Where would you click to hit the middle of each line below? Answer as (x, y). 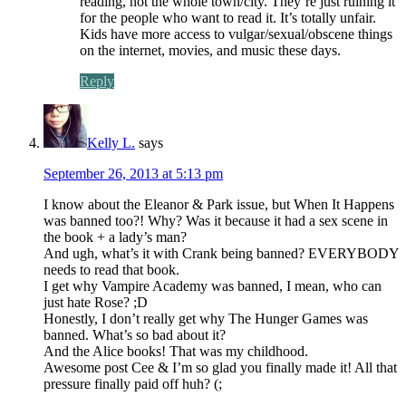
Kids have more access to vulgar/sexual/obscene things (236, 34)
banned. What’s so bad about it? (135, 334)
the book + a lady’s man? (115, 237)
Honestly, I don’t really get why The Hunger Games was (206, 318)
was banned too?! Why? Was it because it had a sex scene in (216, 220)
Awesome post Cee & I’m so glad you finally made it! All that (220, 367)
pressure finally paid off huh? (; (133, 383)
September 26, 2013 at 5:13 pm (133, 173)
